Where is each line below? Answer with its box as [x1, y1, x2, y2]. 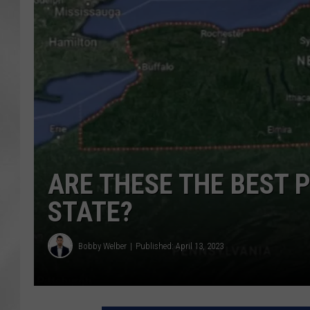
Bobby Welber [78, 240, 127, 251]
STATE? [48, 196, 133, 229]
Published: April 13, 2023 [136, 240, 224, 251]
